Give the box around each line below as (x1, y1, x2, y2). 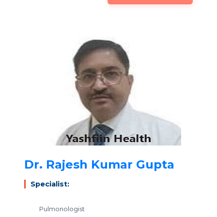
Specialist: (31, 180, 69, 188)
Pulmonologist (31, 205, 85, 213)
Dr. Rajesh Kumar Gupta (24, 157, 174, 171)
